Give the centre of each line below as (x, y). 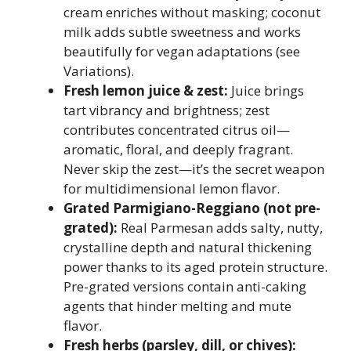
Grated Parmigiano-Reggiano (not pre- (192, 208)
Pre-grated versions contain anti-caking (185, 286)
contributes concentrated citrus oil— (177, 129)
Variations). (99, 71)
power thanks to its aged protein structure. (195, 266)
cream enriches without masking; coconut (192, 12)
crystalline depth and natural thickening (188, 247)
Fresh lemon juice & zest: (146, 90)
